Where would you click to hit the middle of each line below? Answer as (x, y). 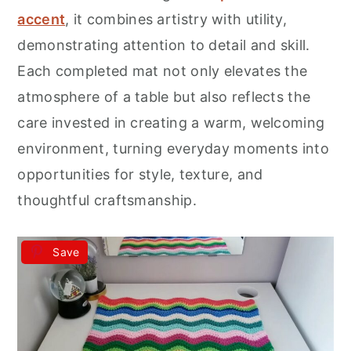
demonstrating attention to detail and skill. (164, 45)
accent (42, 19)
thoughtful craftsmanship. (107, 200)
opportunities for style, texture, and (140, 174)
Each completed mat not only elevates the (163, 71)
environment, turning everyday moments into (173, 148)
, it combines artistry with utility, (176, 19)
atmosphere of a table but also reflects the (164, 96)
